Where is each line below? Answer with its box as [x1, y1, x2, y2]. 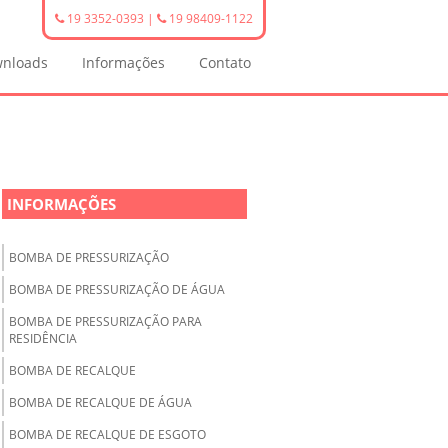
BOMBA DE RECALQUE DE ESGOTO [9, 426, 206, 443]
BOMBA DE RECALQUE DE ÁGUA [9, 394, 192, 411]
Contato [199, 53, 251, 72]
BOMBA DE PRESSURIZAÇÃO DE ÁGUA [9, 281, 225, 298]
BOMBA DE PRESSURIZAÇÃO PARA [9, 313, 202, 330]
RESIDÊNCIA [9, 330, 77, 347]
